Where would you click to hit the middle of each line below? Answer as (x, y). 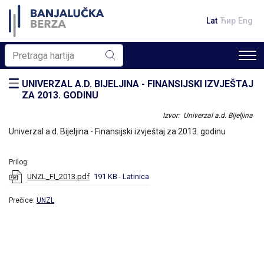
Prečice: (23, 200)
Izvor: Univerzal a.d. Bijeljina (208, 115)
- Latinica (134, 176)
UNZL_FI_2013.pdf (58, 176)
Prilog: (19, 162)
